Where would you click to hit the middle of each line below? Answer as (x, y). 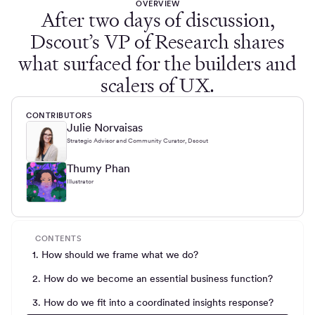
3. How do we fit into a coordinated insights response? (153, 302)
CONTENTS (59, 239)
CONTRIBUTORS (59, 116)
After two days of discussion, (157, 20)
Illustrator (80, 181)
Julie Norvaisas (105, 128)
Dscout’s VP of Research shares (157, 42)
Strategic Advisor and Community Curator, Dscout (137, 141)
